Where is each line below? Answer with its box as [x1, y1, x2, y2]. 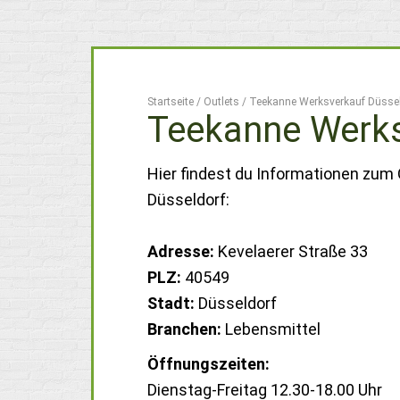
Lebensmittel [221, 320, 321, 338]
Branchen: [147, 320, 221, 338]
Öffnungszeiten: [147, 354, 270, 373]
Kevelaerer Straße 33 [214, 242, 368, 261]
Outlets [204, 96, 239, 108]
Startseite [147, 96, 194, 108]
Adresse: [147, 242, 214, 261]
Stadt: [147, 294, 195, 312]
